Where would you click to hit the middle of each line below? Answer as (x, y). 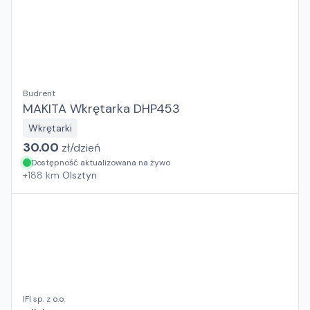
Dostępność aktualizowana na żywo (101, 163)
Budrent (39, 93)
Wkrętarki (50, 128)
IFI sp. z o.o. (44, 299)
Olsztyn (80, 175)
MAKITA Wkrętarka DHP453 (101, 109)
